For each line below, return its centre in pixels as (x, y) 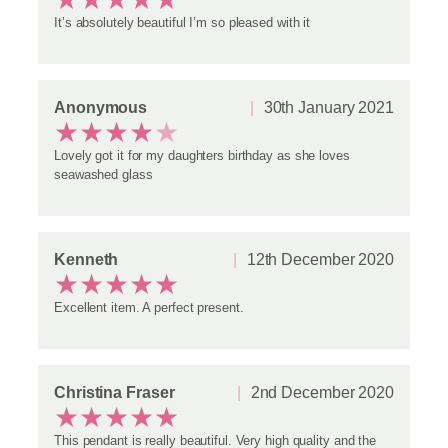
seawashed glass (103, 174)
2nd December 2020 (322, 391)
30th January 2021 (328, 106)
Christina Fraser (114, 391)
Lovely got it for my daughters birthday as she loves (202, 155)
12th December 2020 (320, 258)
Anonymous (101, 106)
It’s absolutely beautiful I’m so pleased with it (182, 22)
